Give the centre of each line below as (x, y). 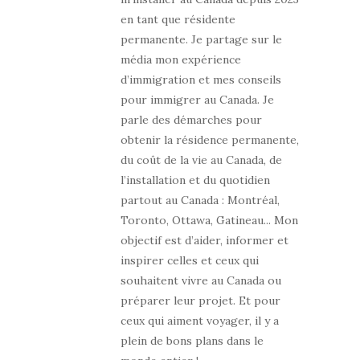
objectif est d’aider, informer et (205, 241)
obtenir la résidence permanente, (210, 140)
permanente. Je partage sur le (201, 40)
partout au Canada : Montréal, (200, 200)
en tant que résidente (178, 20)
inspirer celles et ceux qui (190, 261)
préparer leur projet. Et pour (200, 301)
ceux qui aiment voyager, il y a (200, 321)
